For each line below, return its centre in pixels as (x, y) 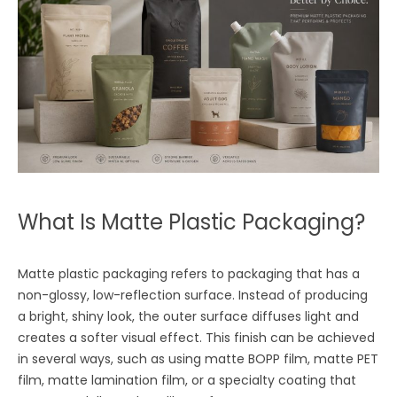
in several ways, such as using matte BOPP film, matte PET (198, 359)
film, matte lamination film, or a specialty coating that (187, 381)
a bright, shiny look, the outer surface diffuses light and (189, 317)
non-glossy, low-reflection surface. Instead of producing (193, 296)
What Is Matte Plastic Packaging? (192, 222)
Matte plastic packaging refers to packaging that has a (189, 274)
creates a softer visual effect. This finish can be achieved (197, 338)
